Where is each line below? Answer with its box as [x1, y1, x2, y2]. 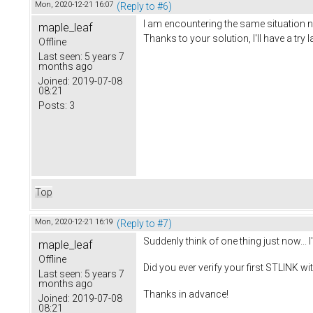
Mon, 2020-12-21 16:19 [35, 217, 113, 226]
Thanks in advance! [143, 288, 228, 300]
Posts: [38, 99, 67, 111]
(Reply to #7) [117, 217, 172, 229]
